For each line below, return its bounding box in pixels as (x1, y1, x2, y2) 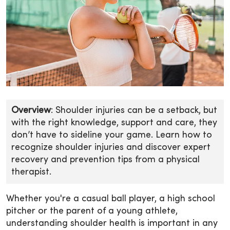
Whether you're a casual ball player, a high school (6, 194, 215, 203)
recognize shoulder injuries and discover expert (11, 143, 210, 152)
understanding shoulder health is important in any (6, 219, 218, 228)
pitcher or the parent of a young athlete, (6, 206, 178, 216)
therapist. (11, 167, 54, 177)
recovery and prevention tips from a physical (11, 155, 200, 164)
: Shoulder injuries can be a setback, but (51, 106, 217, 115)
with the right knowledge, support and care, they (11, 118, 217, 127)
